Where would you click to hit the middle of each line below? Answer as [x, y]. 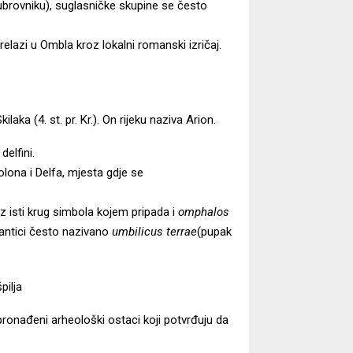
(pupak [214, 231]
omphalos [204, 212]
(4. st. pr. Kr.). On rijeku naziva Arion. [123, 119]
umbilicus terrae [154, 231]
